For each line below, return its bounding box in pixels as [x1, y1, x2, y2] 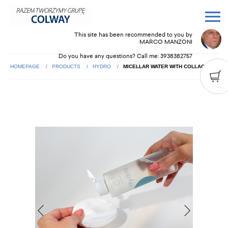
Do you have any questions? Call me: [58, 53, 160, 60]
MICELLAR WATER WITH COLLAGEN [123, 64, 212, 69]
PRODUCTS [52, 64, 82, 69]
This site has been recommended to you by [74, 32, 192, 38]
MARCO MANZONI [139, 39, 192, 45]
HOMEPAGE [10, 64, 41, 69]
